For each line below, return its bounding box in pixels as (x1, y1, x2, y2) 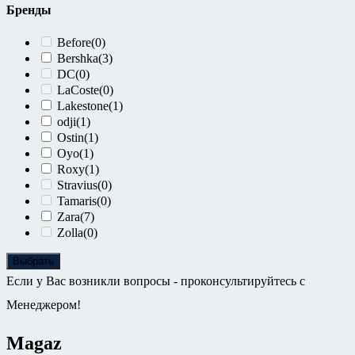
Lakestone (57, 99, 109, 113)
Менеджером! (6, 298, 81, 312)
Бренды (6, 3, 52, 17)
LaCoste (57, 83, 99, 97)
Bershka (57, 52, 98, 66)
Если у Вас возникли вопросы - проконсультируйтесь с (6, 274, 305, 288)
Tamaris (57, 194, 97, 208)
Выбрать (13, 255, 54, 268)
